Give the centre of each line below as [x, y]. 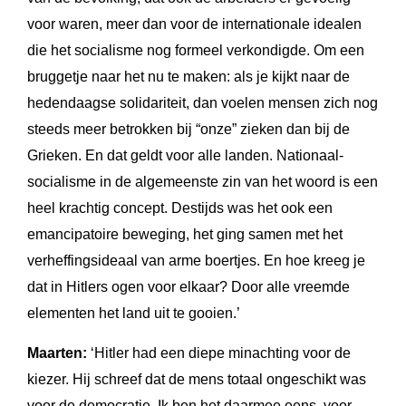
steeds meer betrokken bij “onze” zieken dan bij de [188, 129]
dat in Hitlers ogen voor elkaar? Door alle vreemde [188, 286]
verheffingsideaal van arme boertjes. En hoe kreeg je [196, 260]
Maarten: [57, 353]
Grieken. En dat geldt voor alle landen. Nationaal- [185, 155]
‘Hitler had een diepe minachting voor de [219, 353]
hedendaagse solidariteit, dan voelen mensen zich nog [203, 102]
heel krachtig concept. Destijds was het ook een [180, 208]
